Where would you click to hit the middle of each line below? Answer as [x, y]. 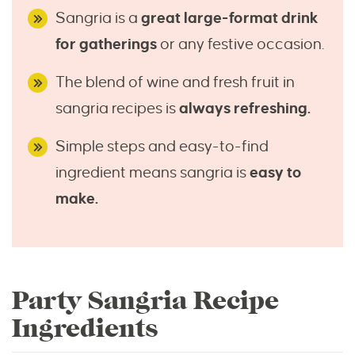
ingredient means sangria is [153, 173]
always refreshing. [245, 109]
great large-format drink [230, 18]
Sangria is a [98, 18]
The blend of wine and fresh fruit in [175, 82]
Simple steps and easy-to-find [162, 147]
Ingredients [85, 329]
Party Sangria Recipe [145, 301]
